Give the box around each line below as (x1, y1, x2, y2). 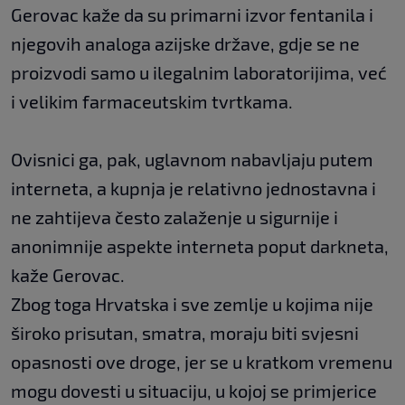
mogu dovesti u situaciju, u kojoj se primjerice (11, 380, 377, 402)
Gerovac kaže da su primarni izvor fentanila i (11, 4, 373, 26)
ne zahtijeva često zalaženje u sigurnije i (11, 206, 338, 229)
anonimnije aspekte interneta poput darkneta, (11, 235, 389, 258)
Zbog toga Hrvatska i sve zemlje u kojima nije (11, 293, 373, 316)
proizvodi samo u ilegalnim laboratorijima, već (11, 61, 387, 84)
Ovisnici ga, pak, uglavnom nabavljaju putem (11, 148, 373, 171)
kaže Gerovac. (11, 264, 125, 287)
